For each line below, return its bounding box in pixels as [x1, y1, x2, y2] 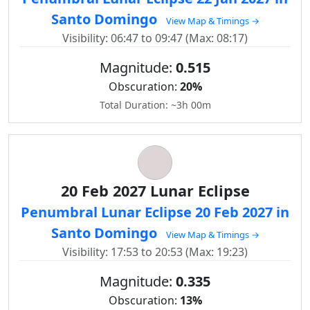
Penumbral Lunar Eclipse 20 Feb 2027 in [21, 203, 289, 221]
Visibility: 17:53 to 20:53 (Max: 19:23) [62, 244, 248, 259]
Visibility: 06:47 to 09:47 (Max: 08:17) [62, 30, 248, 46]
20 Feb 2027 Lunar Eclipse [60, 181, 250, 201]
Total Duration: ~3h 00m [99, 98, 211, 111]
